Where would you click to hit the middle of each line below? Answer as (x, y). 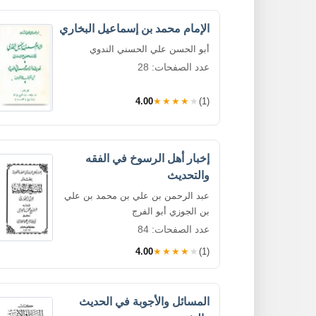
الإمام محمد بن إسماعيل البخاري (134, 28)
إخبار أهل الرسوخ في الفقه (147, 158)
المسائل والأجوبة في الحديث (144, 301)
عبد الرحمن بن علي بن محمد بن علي (137, 195)
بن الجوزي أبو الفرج (171, 211)
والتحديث (188, 175)
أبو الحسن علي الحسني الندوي (150, 49)
